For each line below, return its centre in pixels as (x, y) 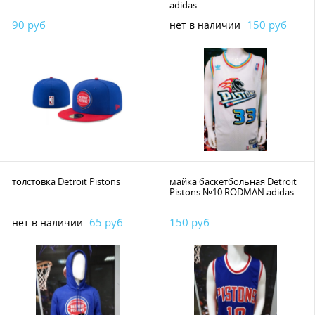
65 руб (106, 222)
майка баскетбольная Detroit (233, 181)
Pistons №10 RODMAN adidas (280, 192)
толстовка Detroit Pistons (66, 181)
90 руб (29, 25)
